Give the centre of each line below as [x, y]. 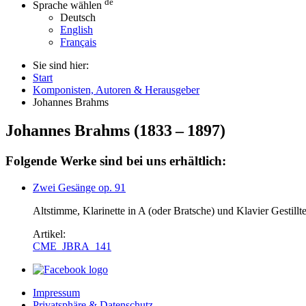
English [76, 29]
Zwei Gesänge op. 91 [79, 188]
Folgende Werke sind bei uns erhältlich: [116, 161]
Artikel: [51, 234]
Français [78, 42]
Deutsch [78, 17]
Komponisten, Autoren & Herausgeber [116, 89]
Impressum [56, 293]
